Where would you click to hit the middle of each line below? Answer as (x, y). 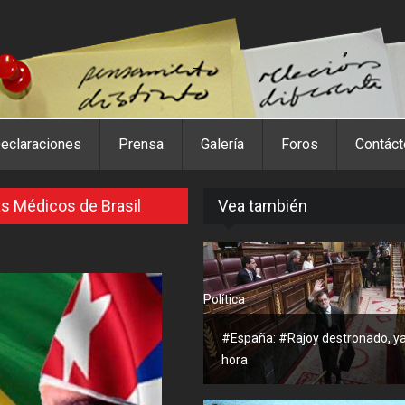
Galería (222, 144)
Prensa (141, 144)
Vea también (262, 206)
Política (224, 299)
